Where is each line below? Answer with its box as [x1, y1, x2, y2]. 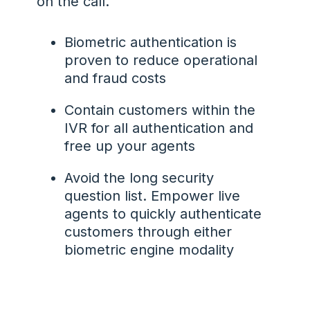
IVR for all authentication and [64, 120, 253, 137]
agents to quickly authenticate [64, 206, 262, 223]
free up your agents [64, 138, 195, 155]
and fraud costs [64, 70, 166, 87]
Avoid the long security [64, 170, 214, 187]
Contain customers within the [64, 102, 255, 119]
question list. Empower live [64, 188, 240, 205]
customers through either [64, 224, 232, 241]
